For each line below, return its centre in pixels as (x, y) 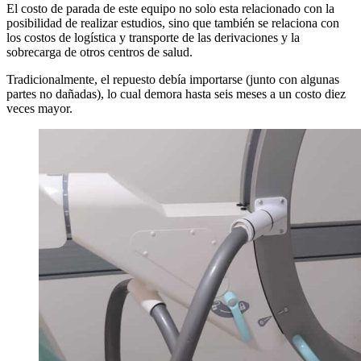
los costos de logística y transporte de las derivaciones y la (153, 38)
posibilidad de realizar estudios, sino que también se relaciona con (173, 23)
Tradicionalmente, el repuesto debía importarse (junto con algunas (173, 80)
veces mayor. (39, 109)
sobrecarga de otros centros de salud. (100, 52)
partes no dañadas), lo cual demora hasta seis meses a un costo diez (176, 94)
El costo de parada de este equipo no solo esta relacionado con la (170, 9)
